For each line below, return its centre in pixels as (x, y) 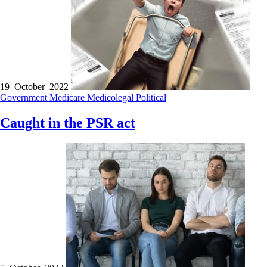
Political (151, 98)
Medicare (68, 98)
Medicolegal (111, 98)
